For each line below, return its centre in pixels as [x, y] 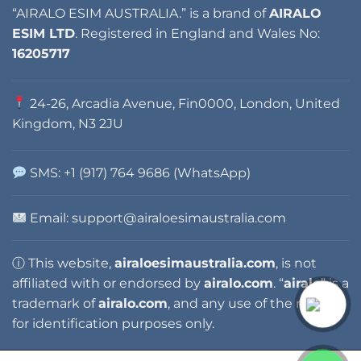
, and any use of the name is [257, 304]
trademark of [55, 304]
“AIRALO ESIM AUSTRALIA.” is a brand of [141, 13]
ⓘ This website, [63, 263]
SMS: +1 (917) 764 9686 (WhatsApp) [139, 173]
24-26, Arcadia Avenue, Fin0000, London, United [184, 103]
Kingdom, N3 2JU [68, 123]
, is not [296, 263]
